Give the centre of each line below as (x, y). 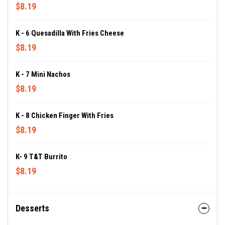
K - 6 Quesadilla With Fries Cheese (70, 33)
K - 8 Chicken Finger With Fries (65, 116)
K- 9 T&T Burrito (41, 157)
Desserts (32, 208)
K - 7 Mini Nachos (43, 74)
